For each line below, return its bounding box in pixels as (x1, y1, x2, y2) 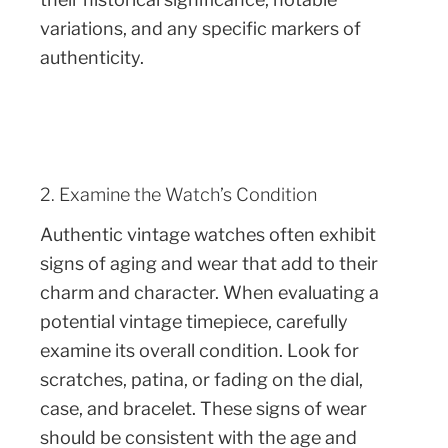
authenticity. (40, 46, 144, 68)
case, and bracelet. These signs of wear (40, 398, 367, 420)
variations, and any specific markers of (40, 17, 361, 39)
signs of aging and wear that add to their (40, 253, 378, 275)
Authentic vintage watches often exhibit (40, 224, 376, 246)
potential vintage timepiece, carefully (40, 311, 348, 333)
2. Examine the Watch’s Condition (40, 183, 317, 205)
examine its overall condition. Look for (40, 340, 359, 362)
